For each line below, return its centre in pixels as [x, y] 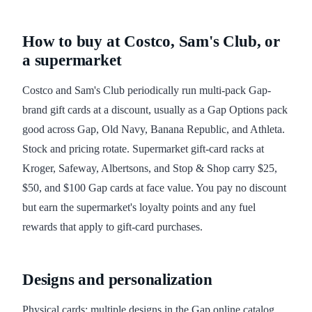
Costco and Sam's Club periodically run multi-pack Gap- [147, 91]
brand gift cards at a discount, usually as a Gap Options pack [155, 110]
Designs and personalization [117, 280]
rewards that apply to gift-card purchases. [112, 227]
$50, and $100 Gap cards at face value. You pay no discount [154, 188]
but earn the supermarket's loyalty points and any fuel [139, 208]
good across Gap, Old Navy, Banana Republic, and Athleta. [154, 130]
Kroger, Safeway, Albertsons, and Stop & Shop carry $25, [150, 169]
